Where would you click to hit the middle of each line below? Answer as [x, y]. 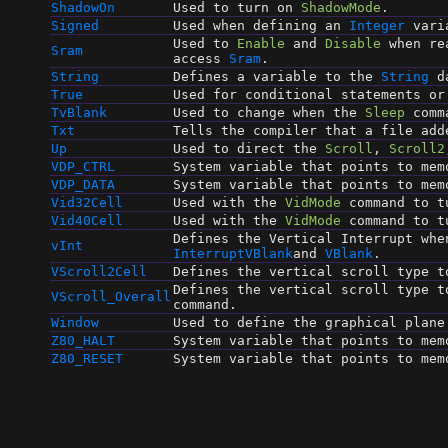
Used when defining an [261, 26]
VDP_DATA [83, 185]
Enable [261, 44]
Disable [353, 44]
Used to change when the [269, 113]
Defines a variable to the [277, 77]
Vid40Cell [87, 221]
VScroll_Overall [111, 297]
